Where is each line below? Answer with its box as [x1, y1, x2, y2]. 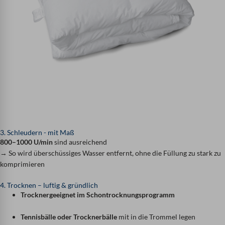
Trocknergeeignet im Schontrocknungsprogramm [21, 190, 175, 199]
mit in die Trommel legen [117, 212, 196, 221]
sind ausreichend [53, 137, 107, 146]
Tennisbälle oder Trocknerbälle [21, 212, 118, 221]
